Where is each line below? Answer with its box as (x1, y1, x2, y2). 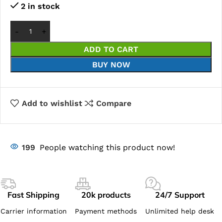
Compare (96, 99, 131, 108)
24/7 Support (155, 189, 205, 200)
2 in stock (20, 1, 60, 11)
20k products (81, 189, 131, 200)
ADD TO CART (84, 45, 138, 54)
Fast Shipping (7, 189, 60, 200)
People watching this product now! (40, 142, 175, 152)
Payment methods (75, 207, 137, 215)
